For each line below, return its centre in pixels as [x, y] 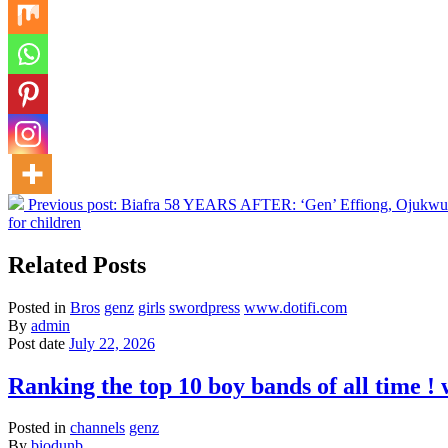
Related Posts [77, 264]
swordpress [204, 307]
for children [44, 222]
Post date [36, 343]
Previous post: [74, 204]
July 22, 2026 [112, 343]
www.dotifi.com [295, 307]
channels [97, 428]
